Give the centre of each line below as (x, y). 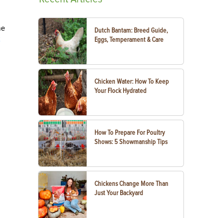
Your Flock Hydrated (121, 91)
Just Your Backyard (119, 193)
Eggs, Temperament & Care (129, 40)
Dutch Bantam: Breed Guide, (131, 30)
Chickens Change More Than (132, 184)
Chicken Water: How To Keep (132, 82)
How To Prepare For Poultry (130, 133)
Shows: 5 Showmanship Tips (131, 142)
